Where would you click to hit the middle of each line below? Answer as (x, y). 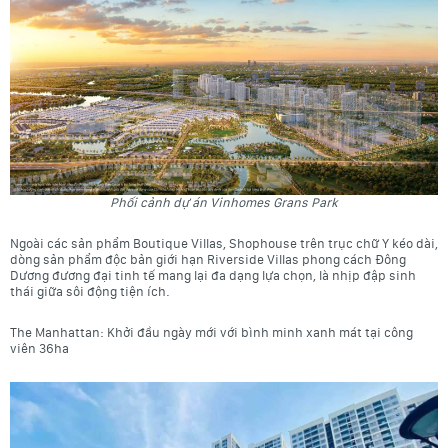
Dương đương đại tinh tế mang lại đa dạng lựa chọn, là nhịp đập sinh (213, 275)
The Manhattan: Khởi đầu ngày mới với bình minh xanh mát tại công (211, 332)
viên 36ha (39, 348)
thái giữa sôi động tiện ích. (90, 291)
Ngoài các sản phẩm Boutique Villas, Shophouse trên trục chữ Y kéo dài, (224, 243)
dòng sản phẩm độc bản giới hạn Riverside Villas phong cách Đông (208, 259)
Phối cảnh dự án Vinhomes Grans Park (224, 202)
